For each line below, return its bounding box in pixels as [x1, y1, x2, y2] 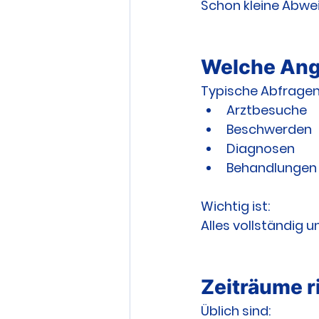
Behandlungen [226, 159, 317, 177]
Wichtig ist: [201, 197, 270, 216]
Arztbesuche [226, 101, 307, 120]
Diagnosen [226, 140, 295, 158]
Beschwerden [226, 120, 312, 139]
